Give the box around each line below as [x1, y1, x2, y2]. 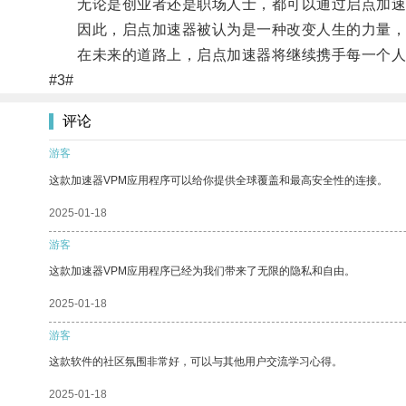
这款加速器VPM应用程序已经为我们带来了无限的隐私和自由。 [49, 264, 355, 277]
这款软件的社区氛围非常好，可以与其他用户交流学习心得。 [49, 354, 343, 368]
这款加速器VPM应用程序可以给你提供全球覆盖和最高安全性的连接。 [49, 173, 388, 187]
